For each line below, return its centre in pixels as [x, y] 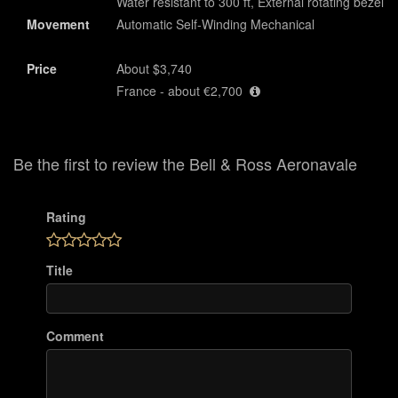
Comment [76, 336]
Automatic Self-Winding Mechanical [215, 24]
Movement [58, 24]
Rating [67, 217]
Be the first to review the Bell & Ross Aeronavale [185, 163]
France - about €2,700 [183, 91]
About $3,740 [154, 68]
